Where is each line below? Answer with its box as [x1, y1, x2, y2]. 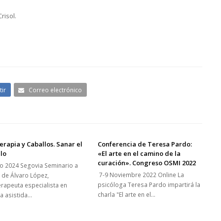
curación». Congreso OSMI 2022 [98, 158, 196, 168]
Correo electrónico [29, 85, 82, 94]
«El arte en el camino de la [98, 149, 181, 158]
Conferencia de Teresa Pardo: [98, 140, 192, 149]
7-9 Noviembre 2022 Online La [98, 171, 184, 180]
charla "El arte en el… [98, 190, 156, 199]
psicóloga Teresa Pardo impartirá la [98, 181, 201, 189]
